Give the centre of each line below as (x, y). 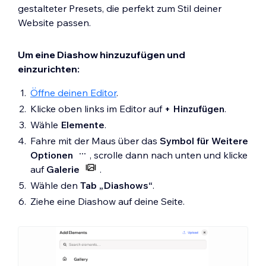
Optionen (52, 155)
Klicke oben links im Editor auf (97, 108)
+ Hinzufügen (194, 108)
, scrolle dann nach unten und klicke (169, 155)
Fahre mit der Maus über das (95, 140)
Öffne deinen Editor (73, 92)
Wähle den (55, 185)
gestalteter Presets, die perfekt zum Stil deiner (120, 8)
